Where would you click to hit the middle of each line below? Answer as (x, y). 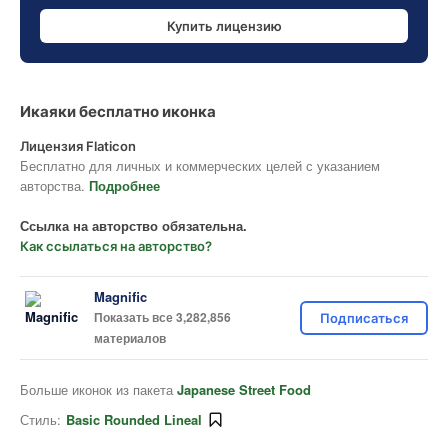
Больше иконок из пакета (98, 389)
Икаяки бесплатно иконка (118, 111)
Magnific (120, 296)
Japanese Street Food (244, 389)
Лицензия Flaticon (78, 146)
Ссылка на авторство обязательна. (133, 225)
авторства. (54, 185)
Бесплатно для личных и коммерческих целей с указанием (200, 165)
